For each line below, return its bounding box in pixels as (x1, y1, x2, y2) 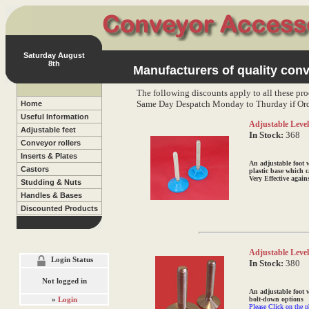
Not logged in (41, 277, 87, 285)
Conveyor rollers (21, 139, 81, 148)
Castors (21, 165, 49, 174)
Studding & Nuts (21, 178, 81, 187)
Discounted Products (21, 204, 98, 213)
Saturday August (23, 51, 85, 59)
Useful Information (21, 112, 89, 121)
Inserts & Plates (21, 152, 77, 161)
